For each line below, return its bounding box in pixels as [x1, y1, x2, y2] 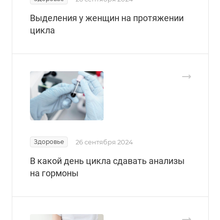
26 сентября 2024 [76, 137, 133, 146]
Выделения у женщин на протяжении [30, 12, 184, 23]
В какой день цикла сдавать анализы [30, 155, 185, 166]
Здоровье [34, 137, 64, 145]
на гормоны [30, 167, 79, 178]
